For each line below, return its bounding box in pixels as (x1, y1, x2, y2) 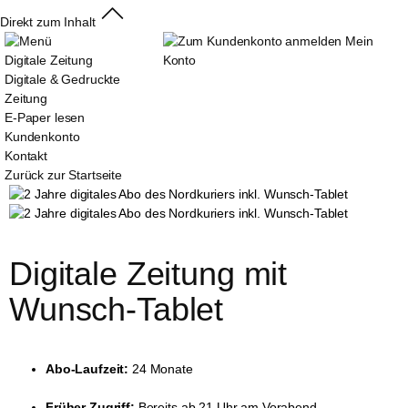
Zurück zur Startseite (5, 168, 123, 183)
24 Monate (128, 362, 193, 377)
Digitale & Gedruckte (5, 72, 121, 87)
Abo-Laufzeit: (46, 362, 129, 377)
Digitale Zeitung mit (9, 255, 297, 293)
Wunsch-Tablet (9, 291, 224, 329)
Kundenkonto (5, 129, 80, 145)
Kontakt (5, 148, 48, 164)
